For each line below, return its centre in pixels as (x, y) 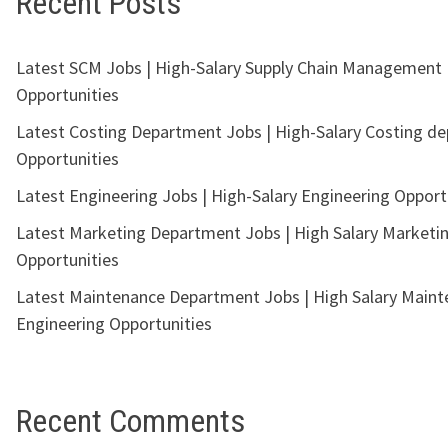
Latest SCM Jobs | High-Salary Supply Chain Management (229, 67)
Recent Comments (130, 420)
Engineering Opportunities (114, 323)
